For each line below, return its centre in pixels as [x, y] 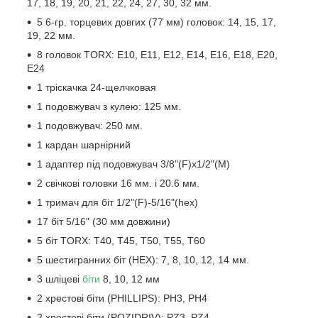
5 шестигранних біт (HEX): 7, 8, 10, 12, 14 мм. [143, 259]
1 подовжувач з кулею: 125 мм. [109, 106]
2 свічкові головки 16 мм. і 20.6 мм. [118, 183]
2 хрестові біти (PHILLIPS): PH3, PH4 [122, 298]
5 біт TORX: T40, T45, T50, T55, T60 [121, 240]
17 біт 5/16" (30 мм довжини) [104, 221]
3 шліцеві [60, 279]
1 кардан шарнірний [84, 144]
